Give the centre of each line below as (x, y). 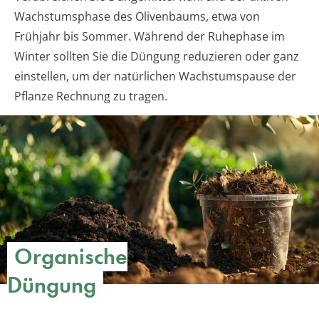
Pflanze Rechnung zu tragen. (91, 96)
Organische (71, 257)
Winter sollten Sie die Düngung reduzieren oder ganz (157, 56)
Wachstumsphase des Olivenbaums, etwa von (137, 16)
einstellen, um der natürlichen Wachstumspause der (155, 76)
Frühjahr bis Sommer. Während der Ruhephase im (150, 36)
